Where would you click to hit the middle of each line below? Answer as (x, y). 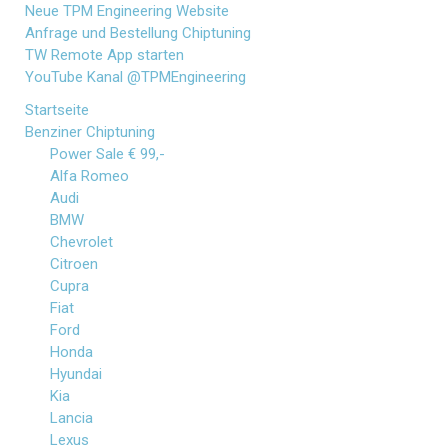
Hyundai (76, 374)
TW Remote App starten (104, 55)
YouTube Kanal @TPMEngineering (135, 77)
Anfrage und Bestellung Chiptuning (138, 33)
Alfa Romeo (89, 176)
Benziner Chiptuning (90, 132)
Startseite (57, 110)
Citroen (74, 264)
